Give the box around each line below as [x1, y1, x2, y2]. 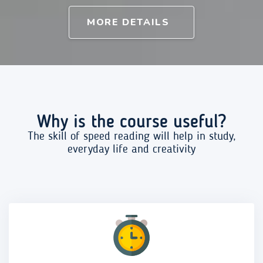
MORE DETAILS [87, 15, 176, 29]
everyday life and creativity [68, 143, 195, 156]
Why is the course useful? [37, 113, 226, 131]
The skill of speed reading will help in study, [27, 130, 236, 143]
